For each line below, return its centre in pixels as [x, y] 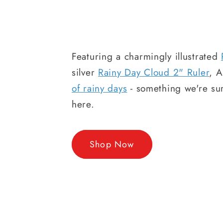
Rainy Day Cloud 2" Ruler [154, 72]
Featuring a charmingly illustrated [147, 56]
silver [85, 72]
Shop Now [112, 144]
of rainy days [100, 88]
